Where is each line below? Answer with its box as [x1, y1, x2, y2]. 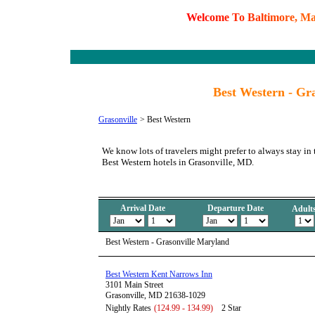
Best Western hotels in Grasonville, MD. [102, 157, 254, 168]
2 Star [221, 303, 241, 314]
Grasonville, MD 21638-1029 [105, 290, 205, 301]
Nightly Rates [105, 303, 151, 314]
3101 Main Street [105, 280, 163, 290]
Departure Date [207, 203, 264, 214]
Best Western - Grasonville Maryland [105, 237, 229, 247]
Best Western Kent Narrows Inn [105, 269, 212, 280]
